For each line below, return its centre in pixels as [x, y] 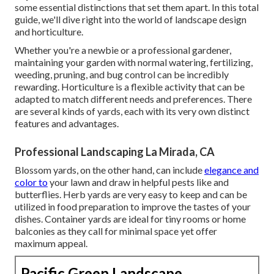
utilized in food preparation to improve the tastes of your [133, 207]
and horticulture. [49, 32]
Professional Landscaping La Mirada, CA [115, 152]
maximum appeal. [51, 243]
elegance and [231, 170]
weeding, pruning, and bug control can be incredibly [122, 75]
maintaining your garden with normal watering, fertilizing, [134, 62]
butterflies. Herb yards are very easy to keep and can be [131, 194]
